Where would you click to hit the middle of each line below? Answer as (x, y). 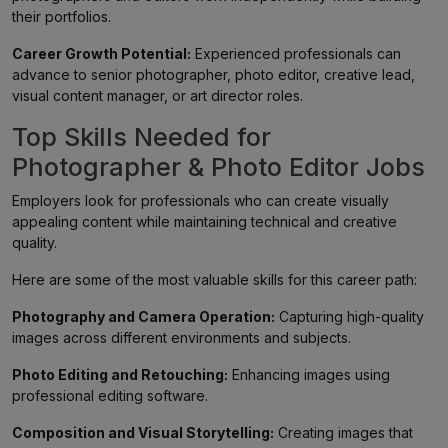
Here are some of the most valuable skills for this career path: (214, 279)
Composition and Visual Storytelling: (143, 432)
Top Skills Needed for (141, 137)
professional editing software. (110, 395)
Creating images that (343, 432)
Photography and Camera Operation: (143, 316)
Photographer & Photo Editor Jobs (218, 167)
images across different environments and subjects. (181, 337)
